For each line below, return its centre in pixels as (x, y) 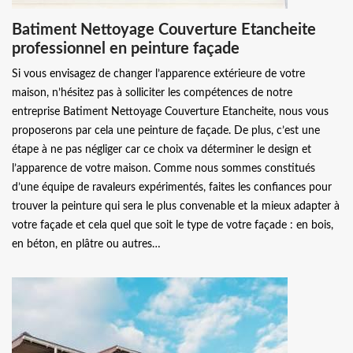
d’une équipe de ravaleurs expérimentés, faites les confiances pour (172, 188)
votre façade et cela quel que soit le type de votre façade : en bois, (173, 225)
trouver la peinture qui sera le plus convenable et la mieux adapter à (176, 206)
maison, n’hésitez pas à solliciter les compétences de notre (152, 93)
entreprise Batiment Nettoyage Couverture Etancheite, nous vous (170, 112)
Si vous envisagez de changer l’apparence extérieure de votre (158, 74)
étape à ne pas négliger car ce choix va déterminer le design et (162, 150)
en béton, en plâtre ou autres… (86, 244)
